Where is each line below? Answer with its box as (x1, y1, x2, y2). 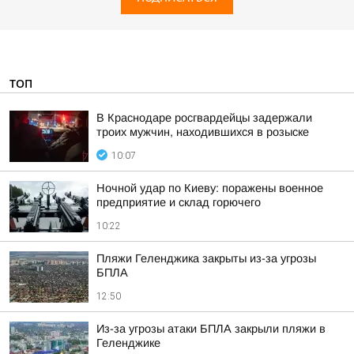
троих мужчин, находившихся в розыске (96, 126, 309, 138)
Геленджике (96, 337, 160, 349)
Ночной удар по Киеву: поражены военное (96, 182, 323, 194)
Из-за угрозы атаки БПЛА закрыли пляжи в (96, 322, 326, 335)
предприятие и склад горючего (96, 196, 261, 209)
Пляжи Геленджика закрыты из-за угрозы (96, 252, 316, 265)
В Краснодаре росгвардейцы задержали (96, 111, 312, 124)
